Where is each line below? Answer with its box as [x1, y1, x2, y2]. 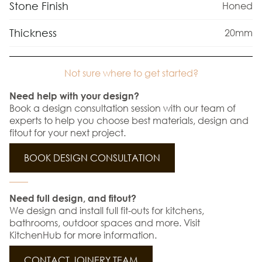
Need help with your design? [9, 89, 142, 101]
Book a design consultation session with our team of [9, 101, 236, 114]
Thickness [9, 26, 57, 39]
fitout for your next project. [9, 126, 126, 139]
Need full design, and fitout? [9, 192, 136, 204]
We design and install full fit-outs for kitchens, [9, 204, 204, 216]
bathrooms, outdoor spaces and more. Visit [9, 216, 200, 229]
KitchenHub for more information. [9, 228, 157, 241]
